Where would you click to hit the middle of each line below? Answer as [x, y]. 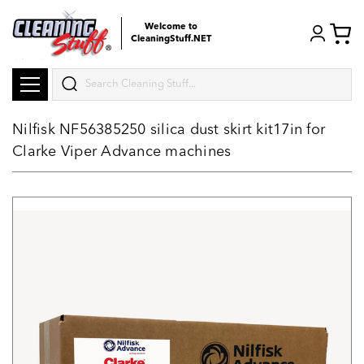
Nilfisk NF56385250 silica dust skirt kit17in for [169, 130]
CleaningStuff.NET [171, 39]
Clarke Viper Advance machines [122, 152]
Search [71, 77]
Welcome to [171, 27]
